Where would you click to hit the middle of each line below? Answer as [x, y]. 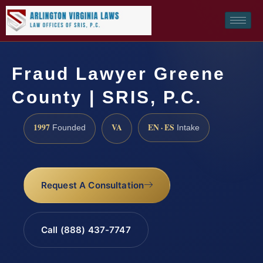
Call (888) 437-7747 [86, 230]
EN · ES [161, 127]
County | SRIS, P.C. [107, 97]
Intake [187, 127]
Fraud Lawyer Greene [119, 73]
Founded [68, 127]
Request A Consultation [92, 186]
